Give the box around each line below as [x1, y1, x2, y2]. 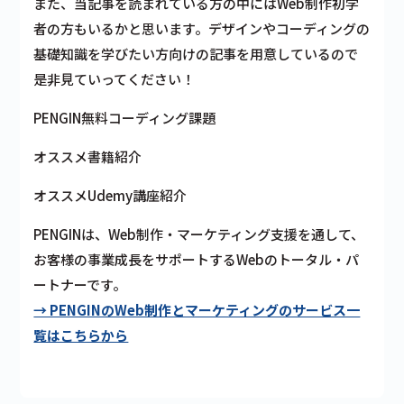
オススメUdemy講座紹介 [33, 185, 188, 205]
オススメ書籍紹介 [33, 146, 142, 166]
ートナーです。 [33, 274, 127, 294]
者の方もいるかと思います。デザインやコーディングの [33, 18, 371, 38]
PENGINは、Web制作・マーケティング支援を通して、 [33, 224, 365, 243]
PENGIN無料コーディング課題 [33, 107, 216, 127]
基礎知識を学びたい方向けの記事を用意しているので [33, 43, 359, 63]
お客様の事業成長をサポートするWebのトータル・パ [33, 249, 360, 269]
